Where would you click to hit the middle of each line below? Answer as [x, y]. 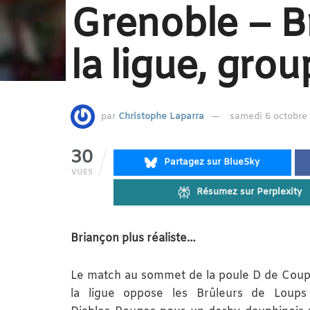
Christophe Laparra [161, 117]
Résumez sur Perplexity [249, 192]
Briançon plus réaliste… [133, 239]
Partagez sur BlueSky [212, 163]
